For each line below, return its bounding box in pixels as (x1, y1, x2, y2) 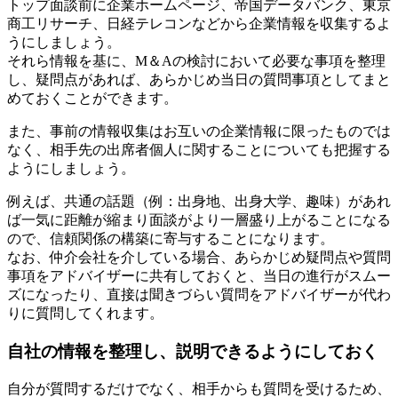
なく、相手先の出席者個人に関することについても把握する (7, 142, 391, 158)
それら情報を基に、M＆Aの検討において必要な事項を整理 (7, 53, 386, 69)
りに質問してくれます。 (7, 306, 163, 322)
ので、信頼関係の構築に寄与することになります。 (7, 231, 334, 247)
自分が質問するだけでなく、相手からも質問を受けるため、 (7, 380, 391, 396)
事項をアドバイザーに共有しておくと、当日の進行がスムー (7, 268, 391, 284)
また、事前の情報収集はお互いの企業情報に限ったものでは (7, 123, 391, 139)
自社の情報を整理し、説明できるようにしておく (7, 342, 378, 362)
